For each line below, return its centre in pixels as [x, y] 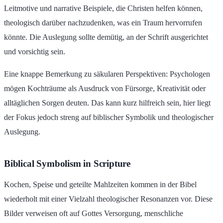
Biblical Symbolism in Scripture [67, 164]
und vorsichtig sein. [35, 52]
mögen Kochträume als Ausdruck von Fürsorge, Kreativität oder [105, 89]
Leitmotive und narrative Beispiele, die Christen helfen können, [103, 8]
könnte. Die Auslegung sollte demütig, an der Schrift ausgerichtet [106, 37]
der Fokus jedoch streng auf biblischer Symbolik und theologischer [109, 117]
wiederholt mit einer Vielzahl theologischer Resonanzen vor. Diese [108, 199]
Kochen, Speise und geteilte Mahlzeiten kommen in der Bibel [100, 185]
